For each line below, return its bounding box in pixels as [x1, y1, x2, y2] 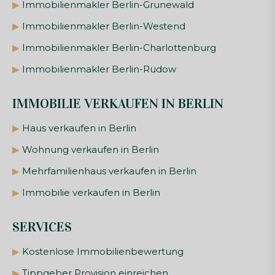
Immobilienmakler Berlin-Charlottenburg [22, 42, 216, 54]
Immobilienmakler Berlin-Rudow [22, 63, 176, 76]
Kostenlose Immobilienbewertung [22, 246, 184, 258]
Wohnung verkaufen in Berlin [22, 144, 159, 156]
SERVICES [12, 219, 72, 236]
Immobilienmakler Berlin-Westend [22, 20, 185, 33]
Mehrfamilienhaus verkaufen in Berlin [22, 165, 196, 177]
